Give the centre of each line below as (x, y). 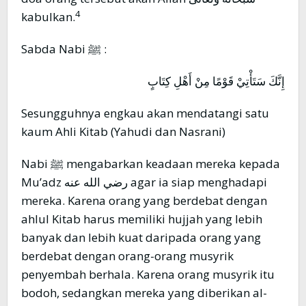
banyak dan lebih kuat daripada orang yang (141, 238)
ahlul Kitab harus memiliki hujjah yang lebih (142, 219)
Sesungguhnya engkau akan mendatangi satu (145, 113)
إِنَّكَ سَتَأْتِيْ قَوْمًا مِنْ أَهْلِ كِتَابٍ (216, 81)
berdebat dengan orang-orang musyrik (127, 256)
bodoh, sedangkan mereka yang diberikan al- (144, 293)
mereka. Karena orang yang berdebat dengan (144, 201)
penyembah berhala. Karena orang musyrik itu (148, 275)
